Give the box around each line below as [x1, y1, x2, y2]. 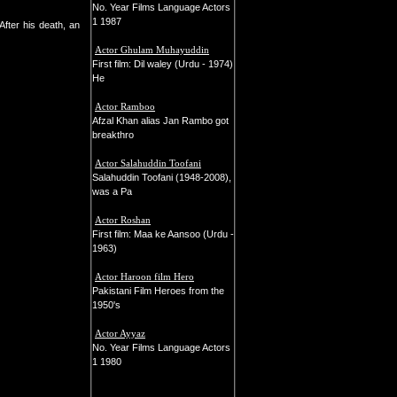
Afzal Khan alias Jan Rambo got [92, 115, 229, 126]
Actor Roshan [95, 214, 151, 225]
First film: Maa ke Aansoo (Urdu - [92, 229, 234, 239]
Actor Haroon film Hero [95, 271, 194, 282]
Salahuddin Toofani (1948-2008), [92, 172, 231, 183]
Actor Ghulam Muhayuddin [95, 44, 209, 55]
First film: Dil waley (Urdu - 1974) [92, 58, 233, 69]
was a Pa [92, 186, 132, 197]
